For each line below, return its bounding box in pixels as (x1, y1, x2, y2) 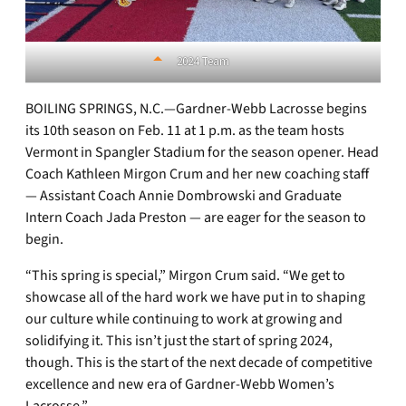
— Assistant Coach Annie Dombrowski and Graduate (25, 186, 342, 207)
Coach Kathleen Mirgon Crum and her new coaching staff (25, 164, 369, 185)
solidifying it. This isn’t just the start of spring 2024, (25, 331, 333, 352)
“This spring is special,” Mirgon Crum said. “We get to (25, 266, 345, 286)
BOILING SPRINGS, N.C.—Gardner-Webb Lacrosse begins (25, 99, 367, 120)
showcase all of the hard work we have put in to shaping (25, 287, 365, 308)
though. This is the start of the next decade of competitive (25, 353, 372, 373)
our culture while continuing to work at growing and (25, 309, 343, 330)
